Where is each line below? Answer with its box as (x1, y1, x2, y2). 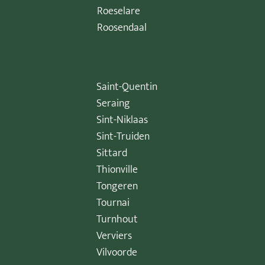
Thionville (96, 161, 138, 179)
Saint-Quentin (96, 78, 158, 96)
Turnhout (96, 211, 138, 229)
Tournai (96, 194, 130, 212)
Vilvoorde (96, 244, 138, 262)
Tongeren (96, 177, 138, 196)
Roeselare (97, 2, 141, 21)
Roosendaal (97, 19, 147, 37)
